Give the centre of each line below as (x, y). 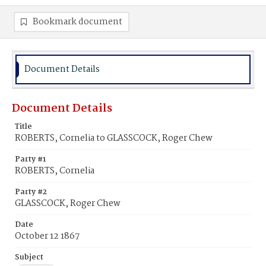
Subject (29, 257)
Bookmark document (77, 22)
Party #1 (30, 159)
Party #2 (31, 192)
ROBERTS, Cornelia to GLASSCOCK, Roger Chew (114, 138)
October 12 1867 (47, 236)
